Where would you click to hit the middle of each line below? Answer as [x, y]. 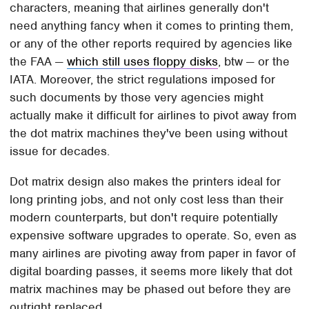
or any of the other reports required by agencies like [151, 44]
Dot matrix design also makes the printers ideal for [146, 182]
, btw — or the [254, 62]
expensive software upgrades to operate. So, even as [153, 236]
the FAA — [39, 62]
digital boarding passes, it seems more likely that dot [151, 271]
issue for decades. [60, 151]
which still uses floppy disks [143, 62]
